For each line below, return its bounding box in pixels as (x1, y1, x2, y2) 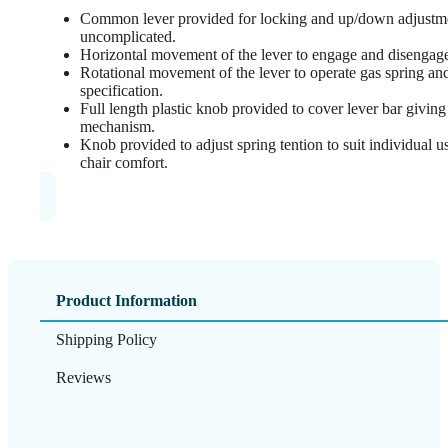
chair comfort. (80, 153, 168, 171)
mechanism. (80, 117, 155, 135)
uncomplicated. (80, 27, 176, 45)
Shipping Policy (56, 331, 157, 349)
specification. (80, 81, 163, 99)
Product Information (56, 292, 197, 310)
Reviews (56, 368, 111, 386)
